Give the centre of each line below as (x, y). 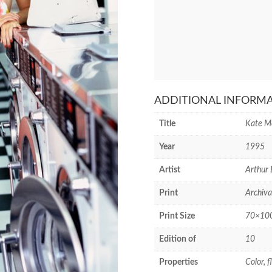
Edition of (177, 239)
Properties (178, 262)
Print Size (177, 216)
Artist (169, 170)
